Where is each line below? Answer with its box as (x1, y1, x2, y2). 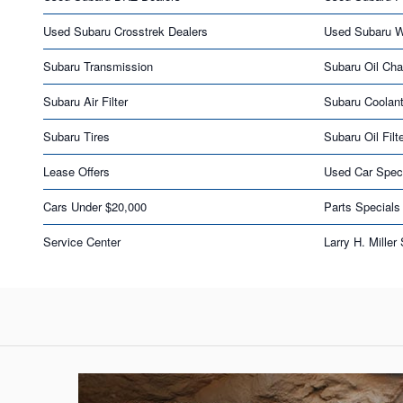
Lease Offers (43, 162, 110, 180)
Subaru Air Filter (43, 92, 128, 110)
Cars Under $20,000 (43, 197, 147, 215)
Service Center (43, 232, 121, 250)
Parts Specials (324, 197, 400, 215)
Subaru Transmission (43, 57, 153, 75)
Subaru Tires (43, 127, 110, 145)
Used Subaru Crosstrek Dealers (43, 22, 208, 40)
